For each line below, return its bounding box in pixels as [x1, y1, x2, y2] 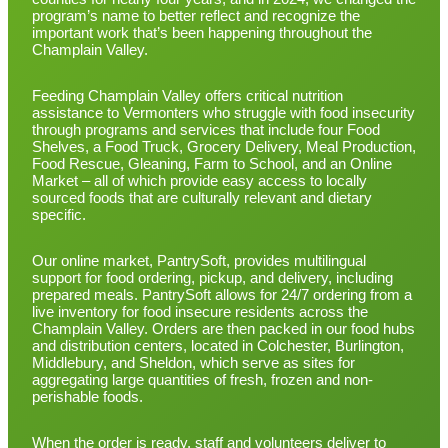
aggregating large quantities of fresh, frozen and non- [32, 372, 373, 389]
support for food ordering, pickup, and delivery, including [32, 270, 393, 287]
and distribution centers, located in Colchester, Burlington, [32, 338, 404, 355]
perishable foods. [32, 389, 143, 406]
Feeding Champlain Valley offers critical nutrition [32, 88, 343, 105]
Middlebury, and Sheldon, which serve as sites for [32, 355, 355, 372]
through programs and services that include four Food [32, 122, 380, 139]
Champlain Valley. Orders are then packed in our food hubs [32, 321, 415, 338]
